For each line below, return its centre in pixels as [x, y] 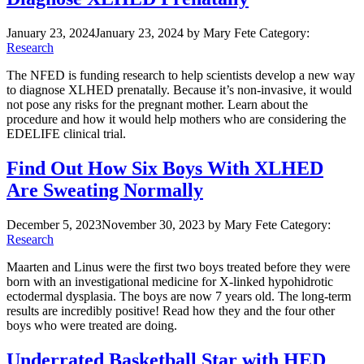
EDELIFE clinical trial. [66, 134]
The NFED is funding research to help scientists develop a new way [181, 76]
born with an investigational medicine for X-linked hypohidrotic [170, 282]
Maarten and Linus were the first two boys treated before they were [178, 267]
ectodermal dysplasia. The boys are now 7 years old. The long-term [179, 297]
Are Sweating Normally [105, 191]
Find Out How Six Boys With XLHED [165, 169]
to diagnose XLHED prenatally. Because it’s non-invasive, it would [179, 90]
